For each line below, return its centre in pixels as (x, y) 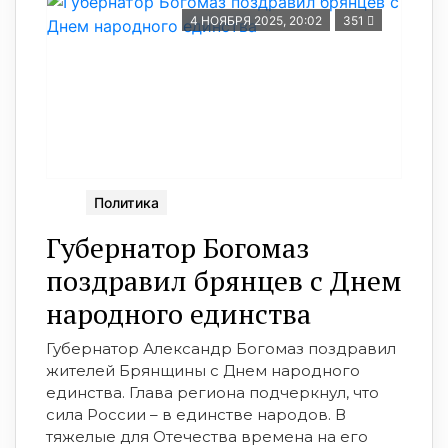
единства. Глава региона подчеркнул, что (212, 393)
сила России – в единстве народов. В (196, 415)
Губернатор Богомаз (177, 248)
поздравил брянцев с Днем (224, 281)
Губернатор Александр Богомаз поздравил (221, 349)
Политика (126, 203)
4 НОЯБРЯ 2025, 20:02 (256, 21)
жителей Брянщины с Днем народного (203, 371)
